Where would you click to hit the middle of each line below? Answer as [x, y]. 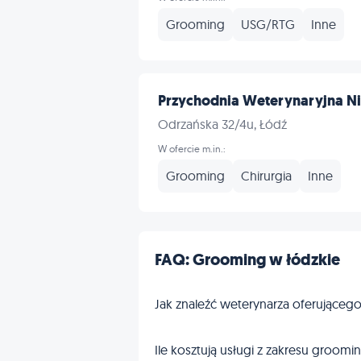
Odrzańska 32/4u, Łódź [222, 124]
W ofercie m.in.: [192, 149]
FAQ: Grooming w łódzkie [247, 260]
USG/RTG [268, 24]
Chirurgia [266, 176]
